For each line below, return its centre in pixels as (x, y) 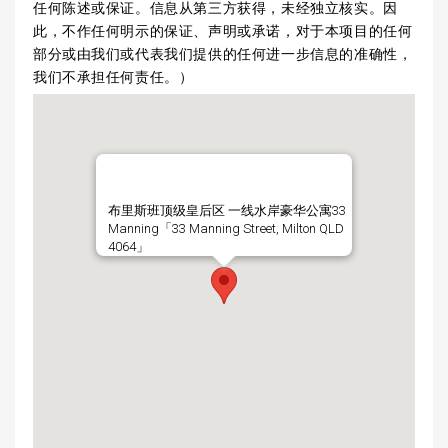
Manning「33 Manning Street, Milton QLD (226, 228)
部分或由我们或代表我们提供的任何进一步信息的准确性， (222, 52)
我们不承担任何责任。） (113, 75)
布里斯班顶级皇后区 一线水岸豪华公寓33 (227, 210)
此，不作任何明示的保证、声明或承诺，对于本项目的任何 (222, 29)
